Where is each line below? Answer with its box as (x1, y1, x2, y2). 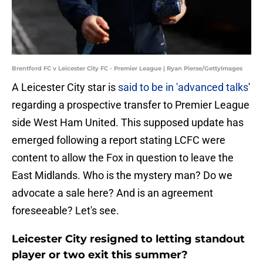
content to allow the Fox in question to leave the (12, 151, 234, 164)
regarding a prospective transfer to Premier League (12, 99, 249, 112)
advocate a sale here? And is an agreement (12, 187, 213, 200)
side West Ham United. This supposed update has (12, 116, 244, 129)
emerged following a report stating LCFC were (12, 134, 225, 147)
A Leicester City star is (12, 81, 118, 94)
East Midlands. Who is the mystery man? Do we (12, 169, 232, 182)
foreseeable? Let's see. (12, 204, 119, 217)
